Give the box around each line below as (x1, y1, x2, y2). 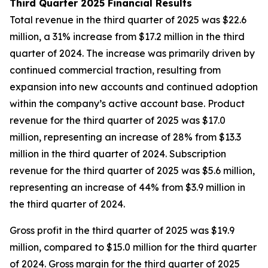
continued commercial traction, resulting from (10, 64, 221, 76)
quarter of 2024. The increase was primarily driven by (10, 47, 255, 59)
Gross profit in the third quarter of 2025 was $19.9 (10, 224, 234, 236)
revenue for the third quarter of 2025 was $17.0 (10, 114, 226, 126)
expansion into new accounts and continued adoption (10, 81, 258, 93)
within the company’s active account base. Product (10, 98, 245, 109)
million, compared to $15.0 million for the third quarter (10, 241, 257, 253)
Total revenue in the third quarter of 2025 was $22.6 (10, 14, 246, 26)
